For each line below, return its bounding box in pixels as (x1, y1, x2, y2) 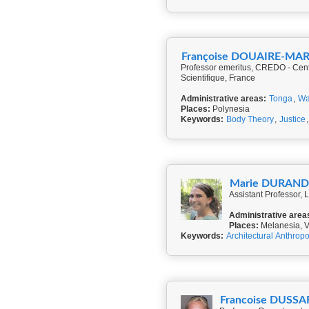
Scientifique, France (181, 73, 255, 83)
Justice (279, 114, 306, 124)
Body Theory (226, 114, 274, 124)
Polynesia (210, 104, 250, 114)
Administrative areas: (181, 94, 266, 103)
